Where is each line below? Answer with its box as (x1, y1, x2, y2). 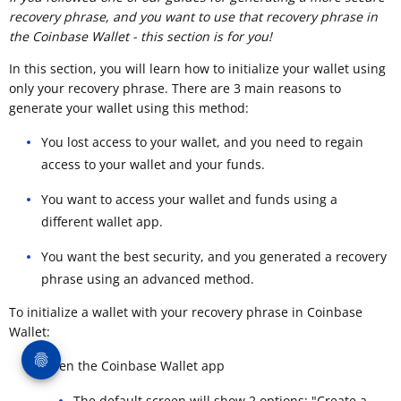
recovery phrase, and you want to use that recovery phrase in (9, 8, 378, 26)
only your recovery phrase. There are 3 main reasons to (9, 80, 341, 98)
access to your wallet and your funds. (41, 156, 265, 174)
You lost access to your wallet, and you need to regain (41, 133, 363, 151)
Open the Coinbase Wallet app (41, 357, 225, 375)
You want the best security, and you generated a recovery (41, 248, 387, 266)
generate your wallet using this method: (9, 99, 249, 117)
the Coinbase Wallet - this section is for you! (9, 28, 272, 46)
